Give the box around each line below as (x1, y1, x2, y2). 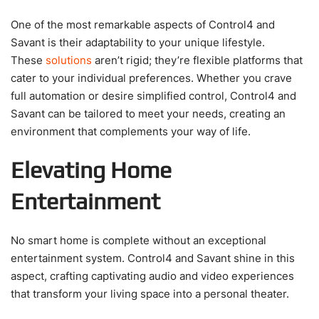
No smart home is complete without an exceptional (11, 233, 266, 247)
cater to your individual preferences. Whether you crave (11, 70, 292, 85)
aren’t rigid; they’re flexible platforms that (92, 53, 303, 67)
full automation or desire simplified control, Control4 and (11, 88, 296, 103)
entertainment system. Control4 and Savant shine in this (11, 251, 295, 265)
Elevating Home (11, 156, 172, 183)
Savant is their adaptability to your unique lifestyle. (11, 35, 265, 49)
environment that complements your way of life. (11, 124, 253, 138)
